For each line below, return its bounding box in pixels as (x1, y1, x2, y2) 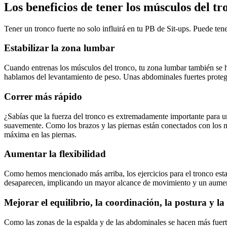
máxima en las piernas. (4, 130, 77, 139)
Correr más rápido (4, 91, 82, 102)
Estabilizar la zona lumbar (4, 43, 115, 54)
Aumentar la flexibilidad (4, 148, 106, 160)
